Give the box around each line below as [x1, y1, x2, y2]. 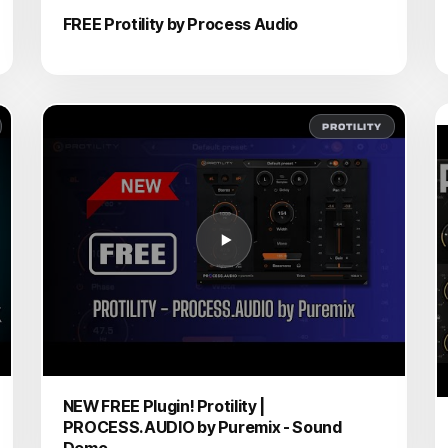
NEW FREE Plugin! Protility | [62, 395, 265, 416]
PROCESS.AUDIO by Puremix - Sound [62, 416, 342, 437]
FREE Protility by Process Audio [62, 13, 298, 34]
